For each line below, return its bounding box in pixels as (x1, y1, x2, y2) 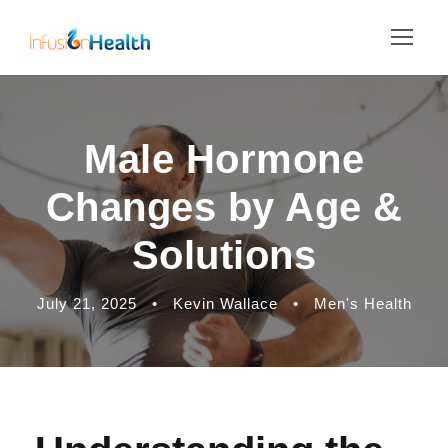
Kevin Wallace (172, 295, 278, 312)
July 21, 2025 (36, 295, 137, 312)
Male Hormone (84, 137, 364, 181)
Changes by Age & (45, 185, 403, 229)
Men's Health (313, 295, 412, 312)
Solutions (131, 233, 317, 277)
